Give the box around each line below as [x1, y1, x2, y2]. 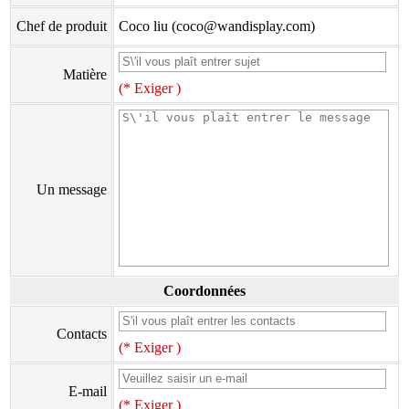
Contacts [57, 326, 107, 341]
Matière [63, 67, 107, 82]
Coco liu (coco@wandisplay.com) [119, 18, 315, 34]
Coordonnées [163, 283, 246, 299]
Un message [37, 182, 107, 197]
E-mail [68, 383, 107, 399]
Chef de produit [16, 18, 107, 34]
